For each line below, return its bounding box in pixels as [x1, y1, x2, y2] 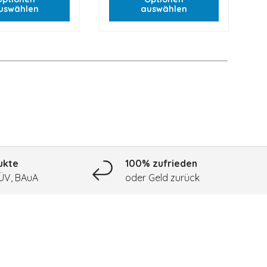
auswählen [141, 3, 188, 14]
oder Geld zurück [125, 172, 200, 184]
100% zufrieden [125, 157, 197, 170]
